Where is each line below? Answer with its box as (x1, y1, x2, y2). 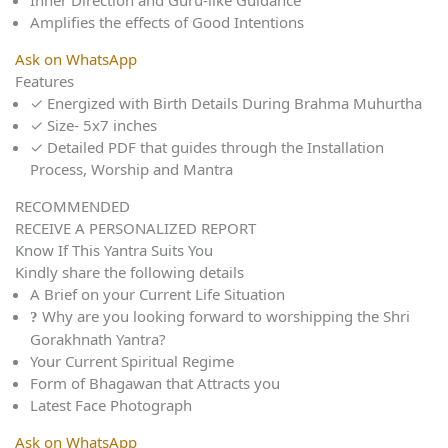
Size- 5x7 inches (47, 115, 157, 136)
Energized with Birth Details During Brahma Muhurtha (47, 93, 422, 114)
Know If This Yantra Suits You (15, 240, 213, 261)
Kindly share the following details (15, 262, 244, 283)
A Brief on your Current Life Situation (30, 284, 285, 305)
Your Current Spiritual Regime (30, 351, 234, 372)
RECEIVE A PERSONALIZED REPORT (15, 218, 256, 239)
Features (15, 71, 74, 92)
